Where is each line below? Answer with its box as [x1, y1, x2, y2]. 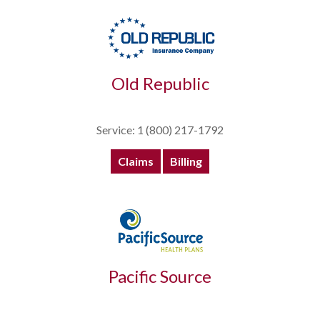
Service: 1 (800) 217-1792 [96, 123, 224, 137]
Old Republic [111, 73, 209, 94]
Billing [170, 154, 202, 169]
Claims [118, 154, 154, 169]
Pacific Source [109, 266, 211, 287]
